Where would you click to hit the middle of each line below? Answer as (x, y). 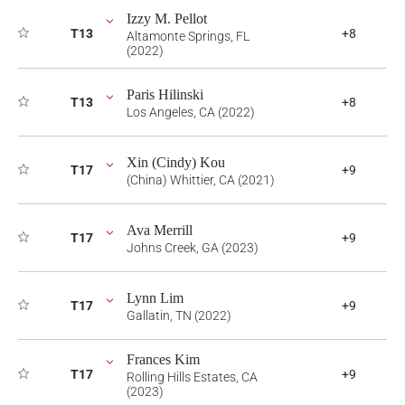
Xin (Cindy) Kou (176, 162)
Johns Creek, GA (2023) (193, 248)
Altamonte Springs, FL (188, 36)
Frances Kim (163, 359)
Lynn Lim (155, 298)
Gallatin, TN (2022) (179, 316)
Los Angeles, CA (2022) (191, 112)
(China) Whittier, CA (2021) (201, 180)
